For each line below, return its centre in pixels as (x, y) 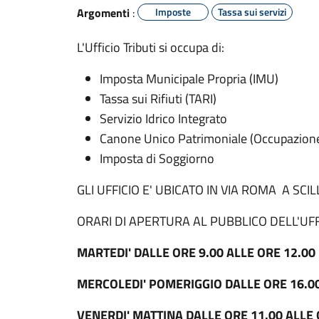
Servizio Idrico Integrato (163, 119)
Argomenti (103, 13)
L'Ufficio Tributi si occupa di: (151, 47)
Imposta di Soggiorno (157, 158)
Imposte (173, 12)
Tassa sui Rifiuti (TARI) (158, 99)
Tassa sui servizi (252, 12)
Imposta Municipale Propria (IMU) (189, 79)
